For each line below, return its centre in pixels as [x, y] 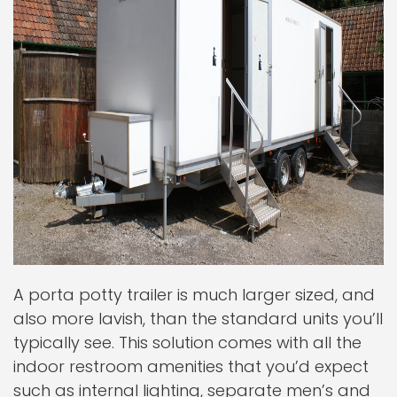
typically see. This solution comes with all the [187, 343]
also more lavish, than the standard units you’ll [198, 319]
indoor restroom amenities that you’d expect [191, 366]
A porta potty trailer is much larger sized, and [194, 295]
